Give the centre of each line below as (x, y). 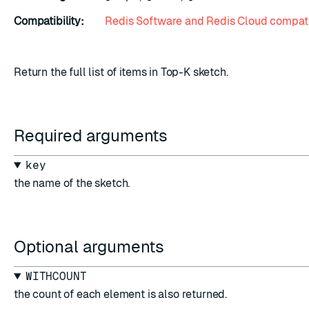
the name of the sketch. (72, 183)
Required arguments (93, 136)
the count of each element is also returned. (121, 294)
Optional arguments (91, 247)
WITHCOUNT (56, 276)
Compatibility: (49, 21)
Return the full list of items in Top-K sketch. (121, 72)
